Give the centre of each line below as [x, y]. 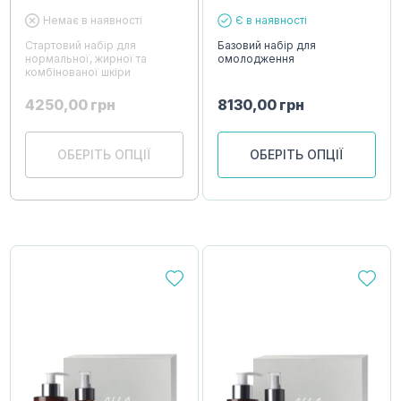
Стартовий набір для [81, 45]
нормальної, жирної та [86, 58]
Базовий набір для [267, 45]
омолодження [256, 58]
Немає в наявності [93, 20]
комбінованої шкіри [78, 72]
